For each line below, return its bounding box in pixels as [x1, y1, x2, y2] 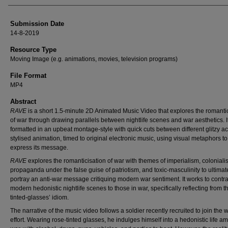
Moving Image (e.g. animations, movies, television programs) [10, 55, 178, 63]
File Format [10, 72, 46, 79]
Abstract [10, 98, 36, 105]
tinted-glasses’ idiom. [10, 194, 69, 201]
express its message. [10, 144, 68, 151]
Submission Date [10, 20, 64, 27]
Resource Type [10, 46, 56, 53]
